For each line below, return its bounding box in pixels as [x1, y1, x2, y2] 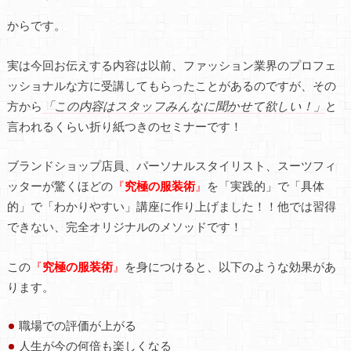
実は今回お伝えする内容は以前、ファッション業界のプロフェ [6, 57, 336, 72]
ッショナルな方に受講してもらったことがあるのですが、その [6, 78, 336, 92]
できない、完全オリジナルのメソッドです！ [6, 219, 242, 234]
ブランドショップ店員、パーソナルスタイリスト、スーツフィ [6, 158, 336, 173]
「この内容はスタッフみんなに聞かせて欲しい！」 [42, 98, 325, 113]
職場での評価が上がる [19, 317, 137, 332]
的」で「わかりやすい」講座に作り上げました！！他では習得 [6, 199, 336, 214]
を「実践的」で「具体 [206, 179, 324, 194]
